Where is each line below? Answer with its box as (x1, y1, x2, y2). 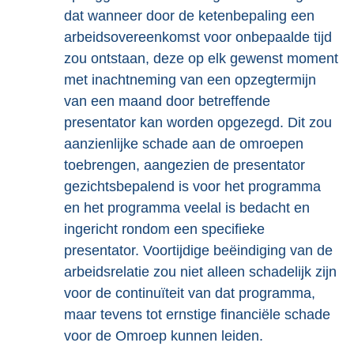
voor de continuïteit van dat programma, (64, 285, 315, 301)
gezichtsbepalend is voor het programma (64, 179, 321, 194)
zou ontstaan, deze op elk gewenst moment (64, 51, 338, 66)
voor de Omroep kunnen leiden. (64, 328, 263, 344)
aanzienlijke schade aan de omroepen (64, 136, 303, 152)
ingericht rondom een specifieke (64, 221, 265, 237)
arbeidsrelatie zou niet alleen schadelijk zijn (64, 264, 337, 280)
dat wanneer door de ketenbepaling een (64, 8, 314, 24)
